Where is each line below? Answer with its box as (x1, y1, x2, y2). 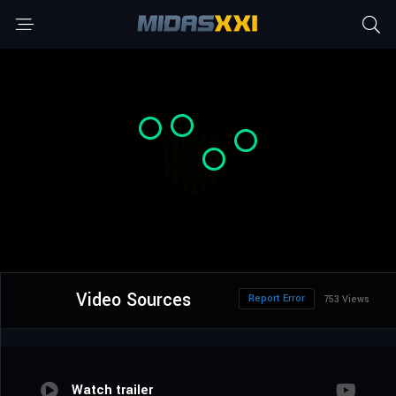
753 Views (324, 293, 369, 307)
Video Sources (75, 287, 191, 314)
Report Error (248, 292, 305, 306)
